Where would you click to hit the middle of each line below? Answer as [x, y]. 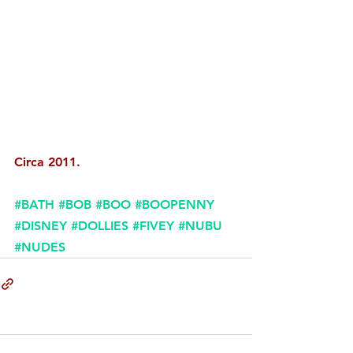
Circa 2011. [49, 162]
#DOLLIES [100, 225]
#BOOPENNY [175, 204]
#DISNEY [41, 225]
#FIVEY [153, 225]
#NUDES [40, 247]
